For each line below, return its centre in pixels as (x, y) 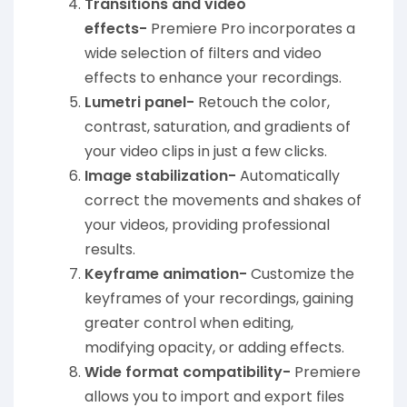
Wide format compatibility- (188, 372)
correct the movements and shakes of (223, 201)
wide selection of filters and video (203, 54)
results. (110, 250)
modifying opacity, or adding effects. (214, 348)
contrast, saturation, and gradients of (218, 127)
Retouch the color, (262, 103)
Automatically (288, 176)
